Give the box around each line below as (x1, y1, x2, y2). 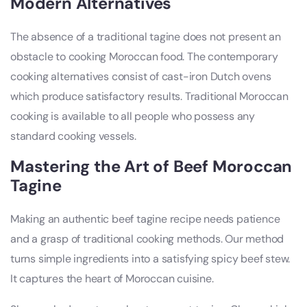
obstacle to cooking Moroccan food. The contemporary (10, 49, 278, 64)
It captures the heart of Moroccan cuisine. (10, 271, 214, 286)
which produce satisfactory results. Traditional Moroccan (10, 89, 288, 104)
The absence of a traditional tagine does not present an (10, 29, 281, 45)
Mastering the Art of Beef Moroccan (10, 156, 293, 177)
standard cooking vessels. (10, 129, 137, 144)
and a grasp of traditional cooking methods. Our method (10, 232, 284, 247)
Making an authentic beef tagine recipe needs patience (10, 212, 280, 227)
